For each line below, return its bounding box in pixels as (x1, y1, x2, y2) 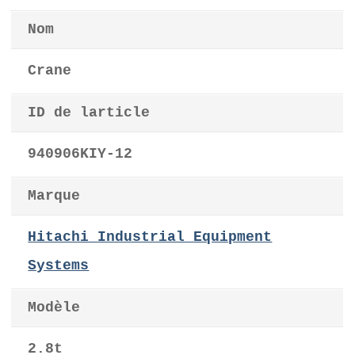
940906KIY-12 (28, 146, 133, 163)
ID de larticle (28, 105, 151, 122)
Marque (28, 188, 81, 205)
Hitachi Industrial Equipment (28, 229, 273, 246)
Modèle (28, 300, 81, 317)
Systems (28, 258, 90, 275)
